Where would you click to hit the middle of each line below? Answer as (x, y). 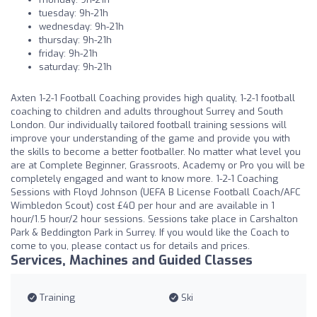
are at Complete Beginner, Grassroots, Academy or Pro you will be (158, 166)
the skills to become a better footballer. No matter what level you (156, 152)
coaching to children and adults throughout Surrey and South (147, 112)
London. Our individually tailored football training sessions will (149, 125)
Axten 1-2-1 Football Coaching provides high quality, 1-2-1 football (153, 98)
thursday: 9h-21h (75, 40)
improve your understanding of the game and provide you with (150, 139)
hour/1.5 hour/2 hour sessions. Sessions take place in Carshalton (154, 219)
